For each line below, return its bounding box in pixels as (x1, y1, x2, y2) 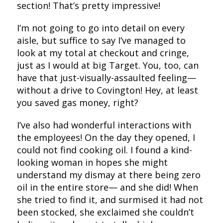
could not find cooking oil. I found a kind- (16, 143, 192, 156)
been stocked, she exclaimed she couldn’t (16, 206, 194, 218)
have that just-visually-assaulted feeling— (16, 71, 196, 84)
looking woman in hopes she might (16, 156, 168, 168)
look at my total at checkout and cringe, (16, 46, 189, 59)
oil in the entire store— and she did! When (16, 181, 198, 193)
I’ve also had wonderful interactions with (16, 118, 191, 131)
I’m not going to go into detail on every (16, 21, 185, 34)
